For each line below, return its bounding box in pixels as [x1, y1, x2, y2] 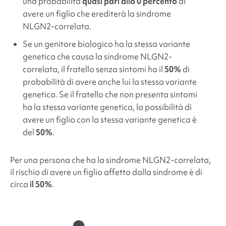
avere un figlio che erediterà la [22, 8, 136, 20]
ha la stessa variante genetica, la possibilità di [22, 101, 192, 113]
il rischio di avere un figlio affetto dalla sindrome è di [10, 166, 202, 178]
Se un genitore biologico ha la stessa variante [22, 38, 190, 50]
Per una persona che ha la [10, 154, 106, 166]
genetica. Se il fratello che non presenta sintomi [22, 89, 197, 100]
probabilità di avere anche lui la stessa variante [22, 76, 197, 88]
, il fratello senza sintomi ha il [57, 64, 164, 75]
